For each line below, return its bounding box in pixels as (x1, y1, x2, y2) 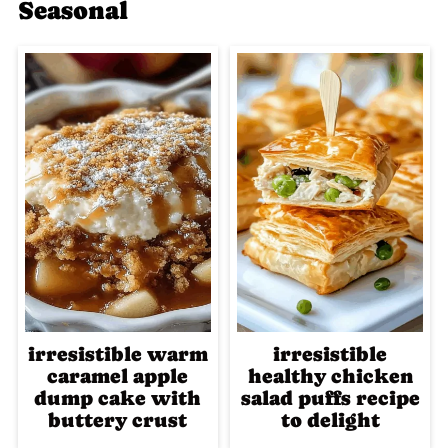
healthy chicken (247, 364, 413, 388)
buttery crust (48, 408, 188, 432)
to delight (280, 408, 380, 432)
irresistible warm (27, 342, 208, 366)
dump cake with (34, 386, 202, 410)
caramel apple (47, 364, 189, 388)
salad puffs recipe (240, 386, 420, 410)
